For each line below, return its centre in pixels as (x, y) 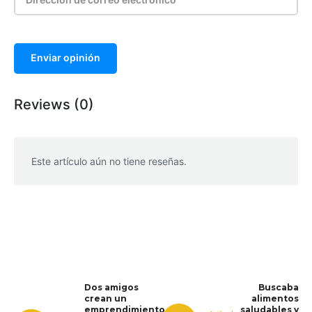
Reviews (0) (54, 105)
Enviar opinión (65, 58)
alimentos (275, 299)
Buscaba (279, 288)
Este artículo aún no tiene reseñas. (109, 162)
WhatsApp (77, 221)
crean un (106, 299)
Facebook (170, 221)
